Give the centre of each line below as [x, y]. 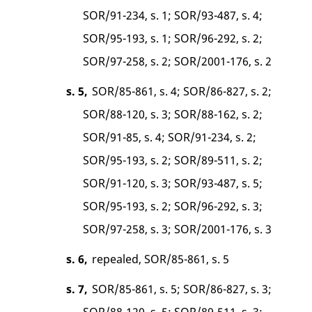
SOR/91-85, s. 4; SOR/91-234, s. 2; [170, 137]
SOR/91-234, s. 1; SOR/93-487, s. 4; [173, 15]
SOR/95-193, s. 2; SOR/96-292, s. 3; [173, 206]
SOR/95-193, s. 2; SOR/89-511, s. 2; [173, 160]
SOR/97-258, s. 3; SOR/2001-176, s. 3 [178, 229]
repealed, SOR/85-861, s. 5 [160, 259]
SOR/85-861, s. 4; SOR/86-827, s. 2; [181, 91]
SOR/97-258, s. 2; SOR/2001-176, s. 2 [178, 61]
